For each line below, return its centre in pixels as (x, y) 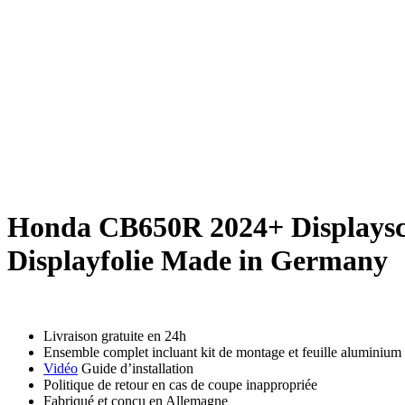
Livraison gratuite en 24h (115, 335)
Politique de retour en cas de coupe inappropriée (180, 384)
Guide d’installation (136, 368)
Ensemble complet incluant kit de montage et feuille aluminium (222, 352)
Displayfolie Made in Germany (198, 261)
